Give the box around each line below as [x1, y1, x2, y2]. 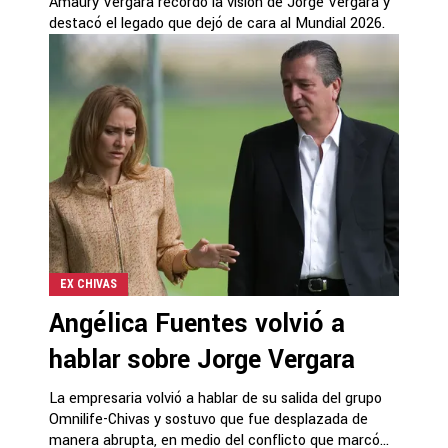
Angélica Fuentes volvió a [49, 305, 345, 342]
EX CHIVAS [60, 276, 117, 291]
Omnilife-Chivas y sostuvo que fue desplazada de [49, 408, 368, 430]
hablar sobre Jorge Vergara [49, 341, 355, 378]
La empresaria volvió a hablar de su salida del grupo [49, 387, 382, 409]
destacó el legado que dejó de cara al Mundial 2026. [49, 12, 385, 34]
